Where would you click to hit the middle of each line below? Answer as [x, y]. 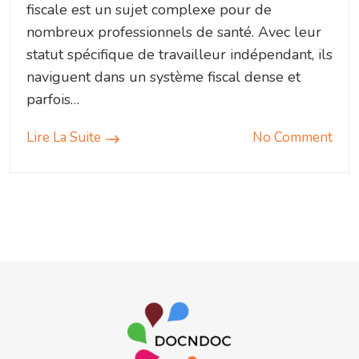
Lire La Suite [64, 138]
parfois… [53, 100]
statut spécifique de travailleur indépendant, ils [179, 55]
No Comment [292, 138]
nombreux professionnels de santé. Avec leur [174, 32]
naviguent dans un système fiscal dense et [163, 77]
